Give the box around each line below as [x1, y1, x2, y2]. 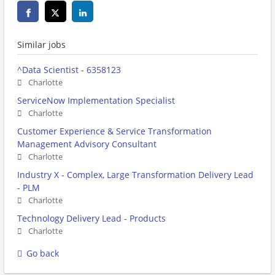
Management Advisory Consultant [17, 138, 157, 150]
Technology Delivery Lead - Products [17, 212, 166, 225]
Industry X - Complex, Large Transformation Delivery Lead [17, 169, 254, 181]
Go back [26, 247, 59, 260]
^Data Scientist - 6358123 [17, 64, 121, 76]
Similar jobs [17, 39, 66, 51]
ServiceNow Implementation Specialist [17, 95, 175, 107]
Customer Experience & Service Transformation [17, 125, 212, 137]
